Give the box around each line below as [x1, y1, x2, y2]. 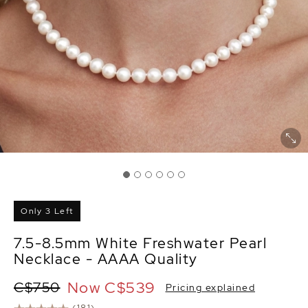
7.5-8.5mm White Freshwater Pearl [14, 234, 267, 252]
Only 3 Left [21, 206, 74, 217]
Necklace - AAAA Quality [14, 250, 198, 268]
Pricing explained [165, 281, 255, 294]
